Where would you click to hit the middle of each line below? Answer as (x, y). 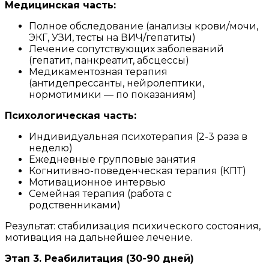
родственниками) (75, 205)
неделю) (51, 148)
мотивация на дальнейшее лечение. (98, 237)
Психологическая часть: (71, 115)
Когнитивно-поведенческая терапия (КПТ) (138, 171)
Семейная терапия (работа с (100, 193)
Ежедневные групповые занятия (113, 159)
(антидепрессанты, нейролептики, (116, 83)
